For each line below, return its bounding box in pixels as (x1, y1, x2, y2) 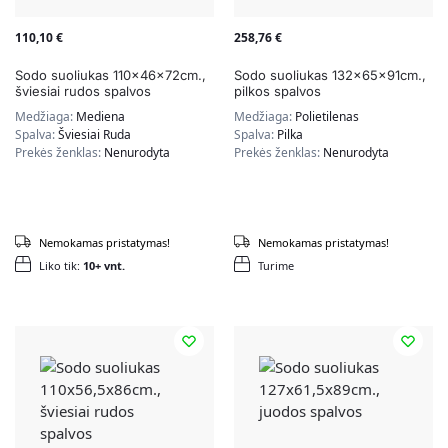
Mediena (76, 108, 125, 126)
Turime (258, 258, 294, 274)
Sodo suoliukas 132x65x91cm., (234, 67, 426, 84)
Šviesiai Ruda (58, 126, 131, 144)
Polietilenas (295, 108, 359, 126)
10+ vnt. (83, 258, 125, 274)
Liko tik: (39, 258, 83, 274)
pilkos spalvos (234, 83, 321, 100)
